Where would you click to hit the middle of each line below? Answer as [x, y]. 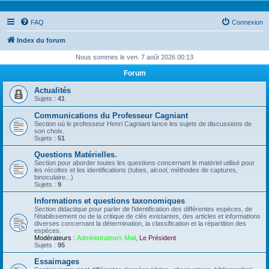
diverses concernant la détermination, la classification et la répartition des [140, 223]
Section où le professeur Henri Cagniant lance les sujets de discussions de [143, 124]
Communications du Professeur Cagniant [111, 116]
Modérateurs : [55, 238]
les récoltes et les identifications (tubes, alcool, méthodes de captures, [136, 170]
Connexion [247, 22]
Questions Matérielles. [76, 155]
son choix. [49, 131]
